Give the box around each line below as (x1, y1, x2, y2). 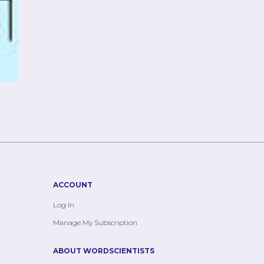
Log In (53, 200, 75, 209)
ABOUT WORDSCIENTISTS (53, 246, 155, 255)
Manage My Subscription (53, 217, 138, 227)
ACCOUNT (53, 180, 93, 189)
